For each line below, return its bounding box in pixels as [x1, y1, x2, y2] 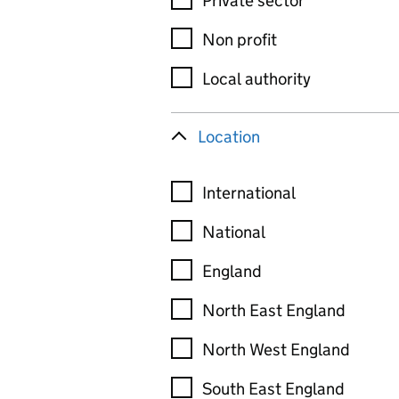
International [202, 183, 296, 203]
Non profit [202, 29, 277, 50]
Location [198, 126, 260, 147]
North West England [202, 339, 350, 360]
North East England [202, 300, 346, 321]
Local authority [202, 69, 311, 89]
